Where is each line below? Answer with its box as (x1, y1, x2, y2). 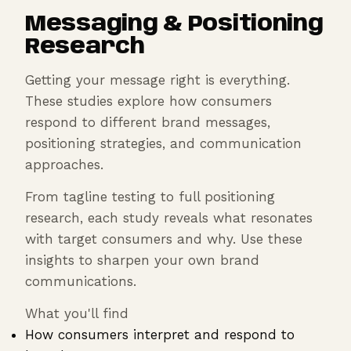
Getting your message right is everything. (25, 72, 290, 88)
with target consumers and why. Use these (25, 231, 302, 247)
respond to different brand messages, (25, 114, 270, 130)
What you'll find (25, 306, 128, 321)
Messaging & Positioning (25, 13, 324, 36)
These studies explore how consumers (25, 93, 272, 109)
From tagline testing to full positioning (25, 189, 275, 204)
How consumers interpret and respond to (25, 327, 295, 342)
